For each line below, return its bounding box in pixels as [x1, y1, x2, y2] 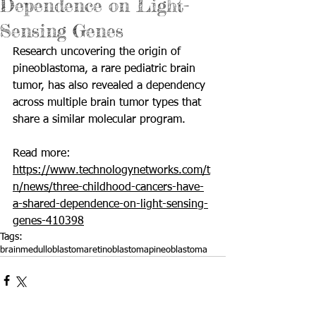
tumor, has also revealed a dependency [13, 80, 209, 92]
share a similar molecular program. [13, 114, 186, 126]
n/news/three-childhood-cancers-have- [13, 182, 204, 193]
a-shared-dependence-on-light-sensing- [13, 199, 208, 210]
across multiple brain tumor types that [13, 97, 205, 109]
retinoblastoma [89, 245, 149, 255]
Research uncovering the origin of [13, 47, 184, 58]
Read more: [13, 148, 74, 159]
